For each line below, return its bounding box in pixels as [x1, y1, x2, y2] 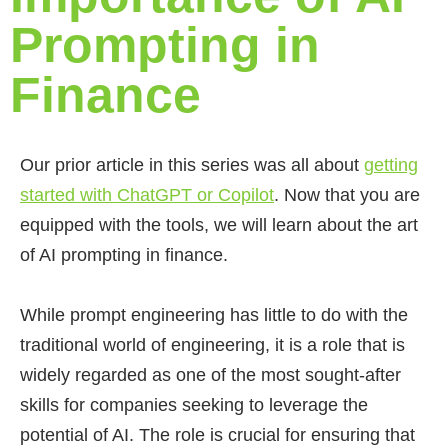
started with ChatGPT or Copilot [20, 185, 274, 205]
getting [364, 155, 418, 175]
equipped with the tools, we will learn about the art [20, 215, 418, 235]
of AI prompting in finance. [20, 245, 233, 265]
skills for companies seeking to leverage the [20, 395, 368, 415]
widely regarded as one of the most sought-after [20, 365, 401, 385]
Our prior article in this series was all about [20, 155, 364, 175]
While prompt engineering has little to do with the [20, 305, 408, 325]
